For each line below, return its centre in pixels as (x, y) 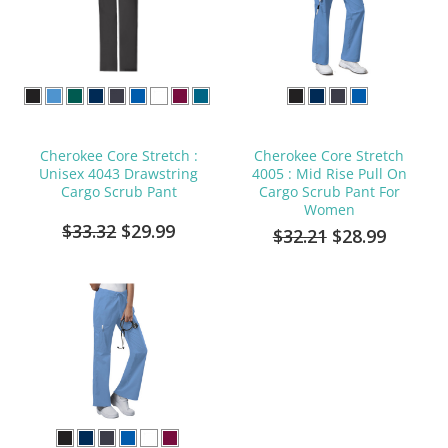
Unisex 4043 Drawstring (119, 173)
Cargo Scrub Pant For (329, 191)
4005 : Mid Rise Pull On (329, 173)
